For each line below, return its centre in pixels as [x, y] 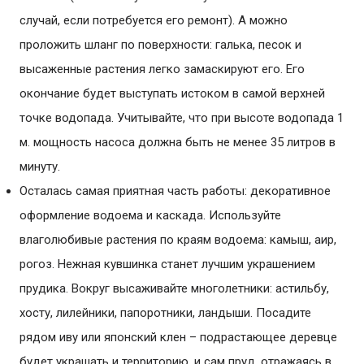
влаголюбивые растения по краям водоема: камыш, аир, [178, 240]
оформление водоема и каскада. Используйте [150, 215]
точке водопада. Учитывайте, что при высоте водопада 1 [182, 118]
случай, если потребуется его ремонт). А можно [154, 20]
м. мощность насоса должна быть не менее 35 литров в [178, 142]
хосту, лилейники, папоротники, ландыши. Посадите [165, 313]
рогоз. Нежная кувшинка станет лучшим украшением [167, 264]
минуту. [40, 167]
